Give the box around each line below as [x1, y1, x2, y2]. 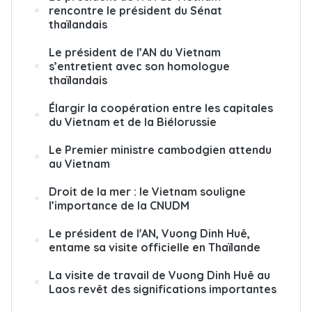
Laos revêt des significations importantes [49, 281, 276, 296]
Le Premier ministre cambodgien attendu [49, 142, 272, 157]
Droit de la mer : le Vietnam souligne [49, 184, 246, 198]
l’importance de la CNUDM [49, 198, 189, 212]
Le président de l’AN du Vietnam [49, 45, 221, 59]
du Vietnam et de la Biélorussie [49, 114, 217, 129]
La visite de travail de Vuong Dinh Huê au [49, 267, 270, 282]
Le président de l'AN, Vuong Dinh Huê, [49, 226, 250, 240]
